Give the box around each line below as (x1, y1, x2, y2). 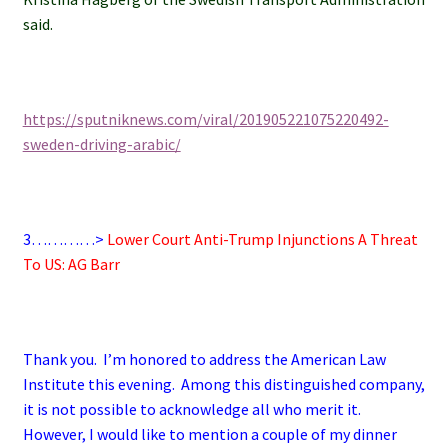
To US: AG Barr (22, 254, 120, 275)
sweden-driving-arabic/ (22, 133, 181, 154)
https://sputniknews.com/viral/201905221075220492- (22, 108, 389, 129)
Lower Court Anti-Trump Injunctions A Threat (106, 229, 418, 250)
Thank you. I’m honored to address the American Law (22, 349, 386, 370)
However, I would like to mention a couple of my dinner (22, 424, 397, 445)
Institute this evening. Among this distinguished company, (22, 374, 425, 395)
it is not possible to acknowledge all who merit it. (22, 399, 364, 420)
